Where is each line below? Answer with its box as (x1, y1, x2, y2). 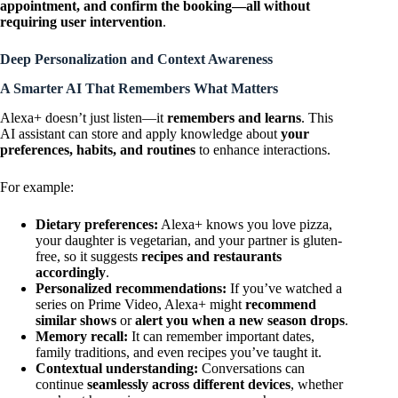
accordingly (36, 264, 106, 280)
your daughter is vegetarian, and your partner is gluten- (36, 232, 342, 248)
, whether (291, 376, 343, 392)
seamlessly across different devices (87, 376, 291, 392)
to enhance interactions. (195, 141, 330, 157)
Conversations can (198, 360, 305, 376)
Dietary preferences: (36, 216, 158, 232)
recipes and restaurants (141, 248, 282, 264)
